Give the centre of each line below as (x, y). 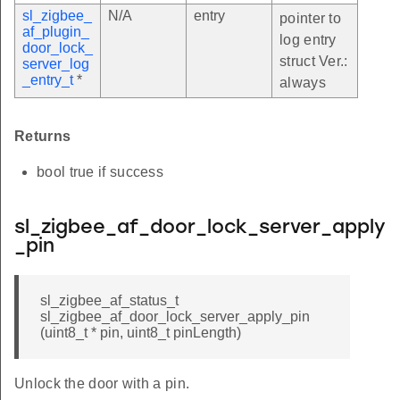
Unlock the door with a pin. (102, 383)
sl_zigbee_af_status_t (109, 300)
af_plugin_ (56, 31)
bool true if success (100, 171)
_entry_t (48, 79)
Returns (43, 136)
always (303, 82)
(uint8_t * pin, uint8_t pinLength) (141, 332)
